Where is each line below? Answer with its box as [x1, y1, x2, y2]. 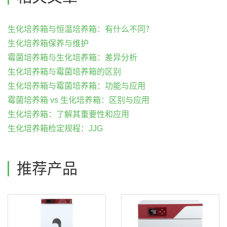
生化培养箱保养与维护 [8, 39, 89, 48]
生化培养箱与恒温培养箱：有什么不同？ [8, 25, 154, 33]
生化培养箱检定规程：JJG [8, 124, 103, 133]
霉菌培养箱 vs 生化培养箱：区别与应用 [8, 96, 149, 104]
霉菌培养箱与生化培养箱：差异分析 [8, 53, 137, 62]
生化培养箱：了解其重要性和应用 [8, 110, 129, 119]
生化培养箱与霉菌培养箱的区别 [8, 67, 121, 76]
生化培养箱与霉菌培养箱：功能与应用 [8, 82, 145, 90]
